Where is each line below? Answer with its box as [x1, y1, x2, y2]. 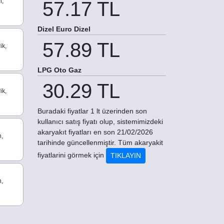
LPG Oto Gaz [37, 65, 81, 74]
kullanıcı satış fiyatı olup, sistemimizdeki [37, 117, 163, 125]
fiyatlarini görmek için [37, 150, 106, 159]
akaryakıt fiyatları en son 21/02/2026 [37, 127, 153, 136]
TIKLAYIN [110, 151, 141, 159]
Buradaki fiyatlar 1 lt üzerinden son [37, 106, 147, 115]
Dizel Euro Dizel [37, 24, 90, 33]
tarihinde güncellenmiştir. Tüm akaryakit [37, 138, 163, 146]
